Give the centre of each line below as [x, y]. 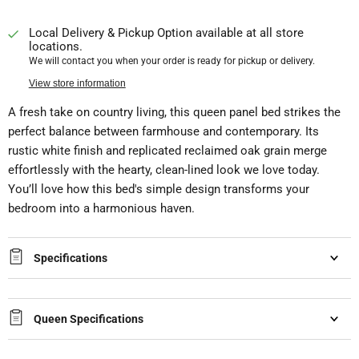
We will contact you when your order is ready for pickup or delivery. [171, 61]
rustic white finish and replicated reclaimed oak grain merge [167, 150]
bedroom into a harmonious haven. [101, 208]
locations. [55, 46]
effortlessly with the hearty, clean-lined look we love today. [164, 169]
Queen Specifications [89, 319]
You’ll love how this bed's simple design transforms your [159, 189]
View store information [77, 83]
